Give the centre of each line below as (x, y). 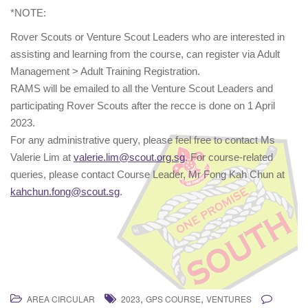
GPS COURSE (173, 299)
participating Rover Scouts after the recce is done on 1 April (143, 106)
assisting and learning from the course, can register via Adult (145, 54)
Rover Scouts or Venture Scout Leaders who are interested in (147, 37)
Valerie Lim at (42, 157)
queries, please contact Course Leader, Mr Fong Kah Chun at (147, 175)
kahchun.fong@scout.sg (65, 192)
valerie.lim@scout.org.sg (129, 157)
